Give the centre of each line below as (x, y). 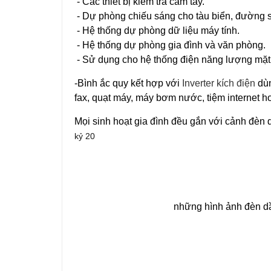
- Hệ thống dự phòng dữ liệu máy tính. (157, 31)
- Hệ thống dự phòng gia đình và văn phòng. (170, 45)
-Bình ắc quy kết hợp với (128, 83)
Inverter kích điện (220, 83)
